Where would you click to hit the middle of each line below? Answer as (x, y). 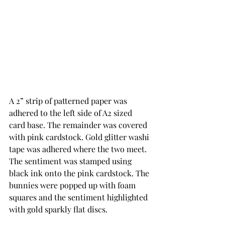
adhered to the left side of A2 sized (72, 113)
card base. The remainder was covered (79, 125)
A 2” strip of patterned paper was (69, 101)
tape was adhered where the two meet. (80, 149)
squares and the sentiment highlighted (79, 197)
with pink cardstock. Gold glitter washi (80, 137)
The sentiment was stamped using (71, 161)
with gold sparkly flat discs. (58, 209)
